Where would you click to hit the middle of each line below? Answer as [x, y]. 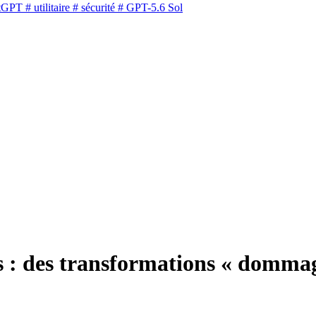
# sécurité [92, 8]
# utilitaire [46, 8]
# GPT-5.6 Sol [149, 8]
